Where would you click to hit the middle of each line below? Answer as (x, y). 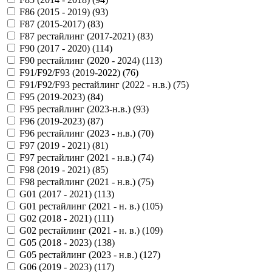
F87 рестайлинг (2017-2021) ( (80, 36)
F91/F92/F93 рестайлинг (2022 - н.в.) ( (98, 84)
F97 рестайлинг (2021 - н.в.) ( (80, 157)
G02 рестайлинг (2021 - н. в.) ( (82, 230)
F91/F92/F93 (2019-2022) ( (73, 72)
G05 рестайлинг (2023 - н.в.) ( (81, 254)
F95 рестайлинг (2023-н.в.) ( (78, 109)
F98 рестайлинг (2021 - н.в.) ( (80, 182)
